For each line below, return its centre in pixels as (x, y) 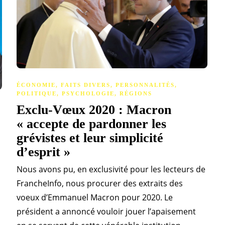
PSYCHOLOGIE (88, 93)
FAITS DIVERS (86, 85)
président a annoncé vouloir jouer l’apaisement (106, 211)
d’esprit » (45, 152)
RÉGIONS (136, 93)
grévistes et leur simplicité (90, 138)
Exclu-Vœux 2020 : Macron (94, 109)
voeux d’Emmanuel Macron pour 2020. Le (95, 197)
